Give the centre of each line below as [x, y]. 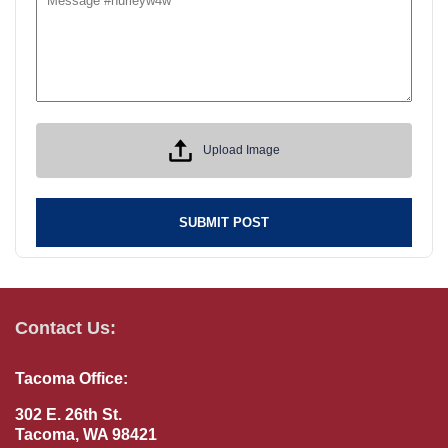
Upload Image [241, 150]
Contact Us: [65, 327]
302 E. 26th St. [68, 414]
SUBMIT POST [224, 222]
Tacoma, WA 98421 [86, 434]
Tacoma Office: [71, 378]
